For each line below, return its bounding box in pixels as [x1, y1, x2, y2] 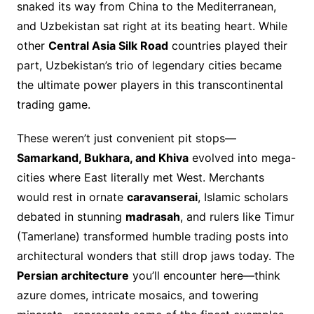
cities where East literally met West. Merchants [16, 170, 264, 185]
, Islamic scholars [197, 190, 288, 205]
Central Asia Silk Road [48, 39, 168, 53]
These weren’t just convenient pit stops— [16, 131, 236, 146]
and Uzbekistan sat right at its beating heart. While [16, 19, 287, 34]
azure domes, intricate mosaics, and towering [16, 288, 259, 303]
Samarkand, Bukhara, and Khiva [16, 151, 189, 165]
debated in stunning [16, 210, 125, 224]
